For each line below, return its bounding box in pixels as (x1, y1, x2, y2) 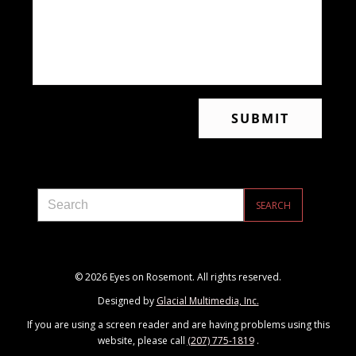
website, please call (97, 334, 188, 348)
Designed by (97, 294, 157, 308)
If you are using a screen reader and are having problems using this (26, 318, 330, 332)
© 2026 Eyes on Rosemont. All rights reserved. (75, 270, 281, 284)
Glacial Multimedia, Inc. (156, 294, 259, 308)
